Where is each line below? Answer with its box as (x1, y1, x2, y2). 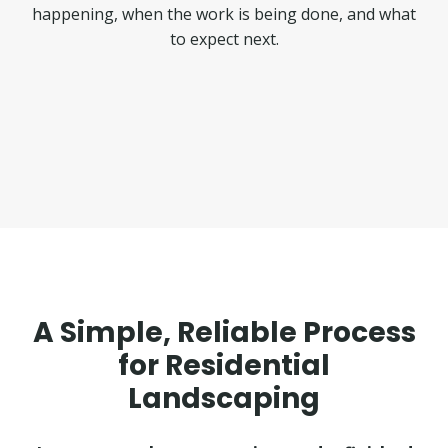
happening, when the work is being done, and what (32, 2, 416, 25)
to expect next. (169, 27, 279, 50)
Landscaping (128, 378, 320, 418)
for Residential (118, 345, 330, 385)
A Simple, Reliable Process (32, 312, 416, 352)
